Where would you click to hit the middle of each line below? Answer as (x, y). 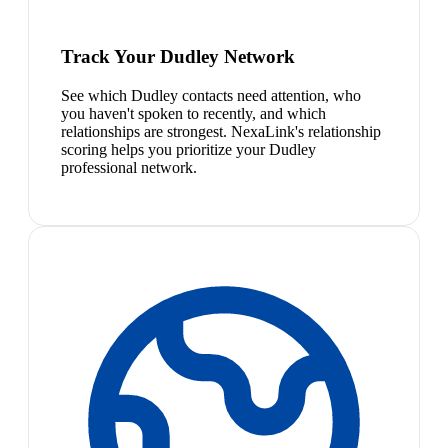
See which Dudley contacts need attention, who (211, 95)
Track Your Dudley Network (178, 56)
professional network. (129, 167)
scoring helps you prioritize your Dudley (188, 149)
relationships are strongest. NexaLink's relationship (221, 131)
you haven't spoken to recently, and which (193, 113)
